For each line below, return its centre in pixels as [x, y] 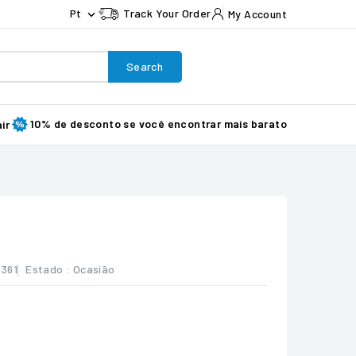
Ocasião [94, 269]
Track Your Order [167, 13]
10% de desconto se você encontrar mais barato [159, 124]
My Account [257, 14]
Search [145, 66]
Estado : [48, 269]
